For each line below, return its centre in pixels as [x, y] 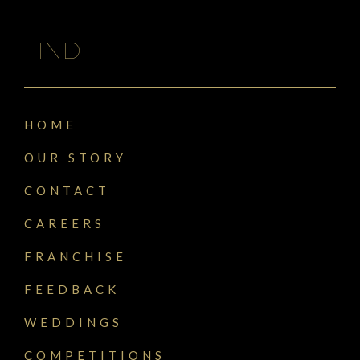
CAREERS [65, 224]
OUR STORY [76, 158]
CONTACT [67, 191]
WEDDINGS [74, 323]
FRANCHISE [76, 257]
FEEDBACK [72, 290]
